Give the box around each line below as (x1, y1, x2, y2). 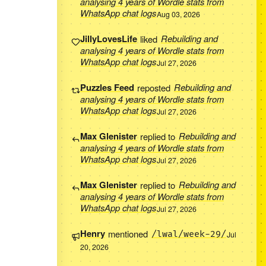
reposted (135, 81, 173, 94)
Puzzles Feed (80, 81, 134, 94)
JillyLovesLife (80, 32, 137, 46)
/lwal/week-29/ (151, 229, 226, 240)
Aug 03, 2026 (157, 8, 201, 20)
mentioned (106, 227, 151, 240)
